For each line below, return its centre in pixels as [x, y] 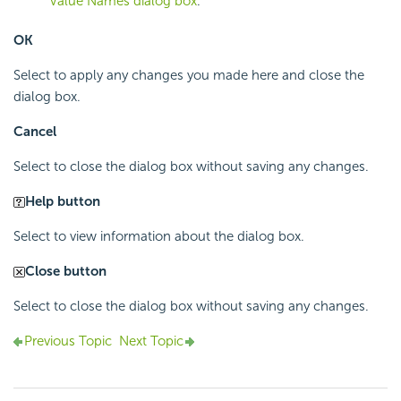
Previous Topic [68, 341]
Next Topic [151, 341]
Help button [63, 201]
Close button [66, 271]
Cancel [35, 131]
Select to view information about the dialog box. [159, 236]
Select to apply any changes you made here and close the [189, 75]
